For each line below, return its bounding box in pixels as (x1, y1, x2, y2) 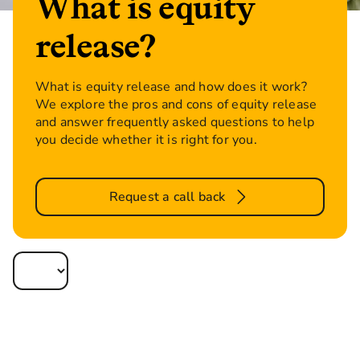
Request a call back (108, 188, 226, 206)
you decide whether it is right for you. (35, 131, 257, 149)
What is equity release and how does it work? (35, 78, 307, 96)
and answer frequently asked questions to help (35, 113, 315, 131)
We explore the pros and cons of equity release (35, 96, 317, 113)
